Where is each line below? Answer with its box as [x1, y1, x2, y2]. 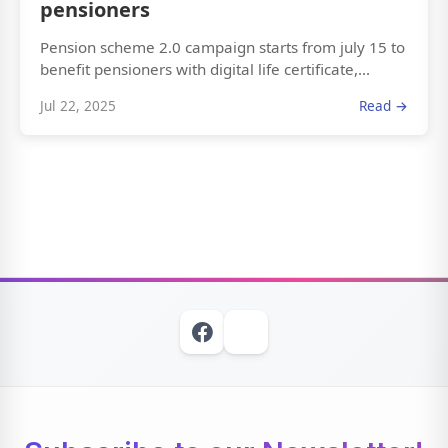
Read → [359, 96, 408, 116]
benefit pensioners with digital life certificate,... [40, 59, 370, 80]
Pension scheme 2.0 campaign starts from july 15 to [40, 37, 405, 58]
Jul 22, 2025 [40, 96, 116, 116]
